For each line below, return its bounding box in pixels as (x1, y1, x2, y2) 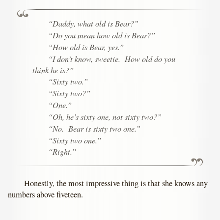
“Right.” (48, 146, 77, 157)
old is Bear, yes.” (68, 41, 124, 52)
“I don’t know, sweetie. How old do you (48, 53, 176, 64)
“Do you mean (48, 29, 97, 41)
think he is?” (32, 64, 74, 75)
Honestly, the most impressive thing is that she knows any (24, 178, 208, 189)
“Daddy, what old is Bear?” (48, 18, 139, 29)
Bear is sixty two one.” (64, 122, 141, 134)
